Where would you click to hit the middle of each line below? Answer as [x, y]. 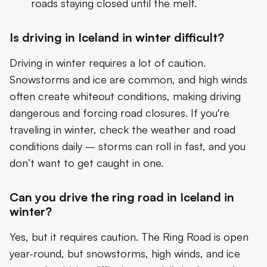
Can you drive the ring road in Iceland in [122, 197]
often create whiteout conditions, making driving [125, 96]
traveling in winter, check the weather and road [122, 130]
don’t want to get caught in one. [86, 163]
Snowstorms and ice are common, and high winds [128, 80]
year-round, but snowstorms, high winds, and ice [125, 254]
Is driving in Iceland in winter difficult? [117, 38]
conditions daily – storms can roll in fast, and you [128, 146]
